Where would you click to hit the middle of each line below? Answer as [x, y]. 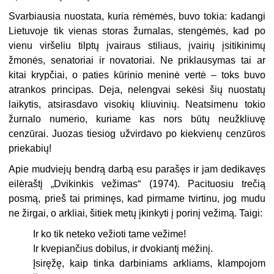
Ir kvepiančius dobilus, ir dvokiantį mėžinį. [123, 249]
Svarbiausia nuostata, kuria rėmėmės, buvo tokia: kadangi [137, 17]
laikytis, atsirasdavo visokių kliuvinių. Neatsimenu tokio [137, 105]
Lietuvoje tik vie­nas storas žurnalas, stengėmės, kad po [137, 31]
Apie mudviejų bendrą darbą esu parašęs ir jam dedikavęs [137, 169]
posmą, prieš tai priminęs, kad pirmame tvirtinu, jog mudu [137, 199]
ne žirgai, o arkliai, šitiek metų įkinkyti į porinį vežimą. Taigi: [136, 213]
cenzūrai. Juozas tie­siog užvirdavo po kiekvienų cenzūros [137, 134]
